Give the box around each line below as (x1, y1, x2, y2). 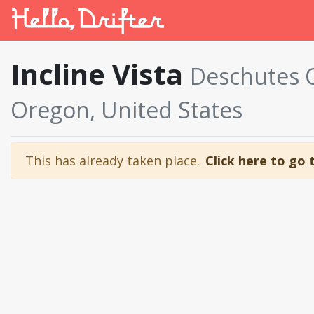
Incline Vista (11, 55, 190, 93)
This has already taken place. (25, 152, 200, 169)
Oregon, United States (11, 95, 243, 125)
